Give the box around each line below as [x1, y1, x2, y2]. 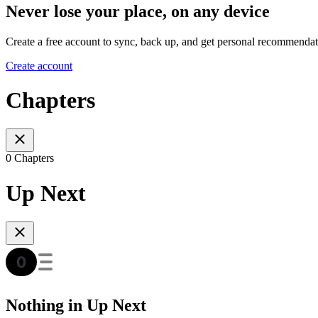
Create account [6, 59, 72, 72]
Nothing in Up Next [6, 296, 146, 315]
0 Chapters [6, 152, 54, 165]
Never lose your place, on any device [6, 1, 270, 21]
